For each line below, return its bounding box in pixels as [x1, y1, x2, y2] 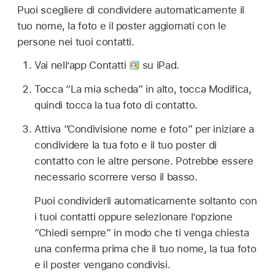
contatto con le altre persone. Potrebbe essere [34, 154, 254, 167]
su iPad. [139, 59, 179, 72]
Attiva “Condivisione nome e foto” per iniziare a [34, 122, 254, 135]
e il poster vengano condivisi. [34, 258, 171, 271]
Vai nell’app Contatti [34, 59, 130, 72]
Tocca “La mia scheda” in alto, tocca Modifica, [34, 83, 252, 95]
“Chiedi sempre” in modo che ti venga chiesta [34, 226, 249, 239]
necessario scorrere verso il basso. [34, 170, 198, 183]
